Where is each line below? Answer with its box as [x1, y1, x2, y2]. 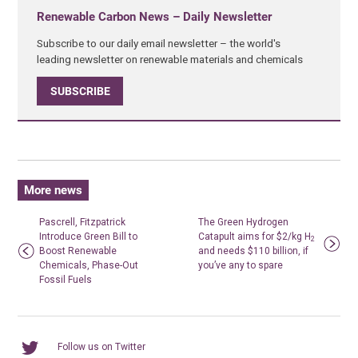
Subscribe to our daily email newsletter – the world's [37, 36, 281, 50]
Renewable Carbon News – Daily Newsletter [37, 10, 272, 25]
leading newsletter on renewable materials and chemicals [37, 52, 304, 66]
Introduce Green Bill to [39, 231, 138, 243]
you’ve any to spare [198, 260, 284, 272]
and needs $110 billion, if [198, 245, 309, 257]
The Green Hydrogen [198, 217, 289, 229]
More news [23, 182, 82, 197]
